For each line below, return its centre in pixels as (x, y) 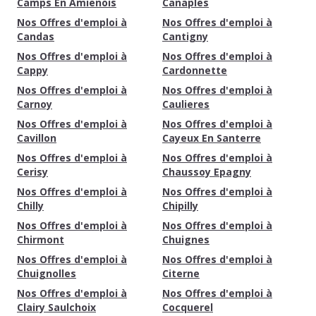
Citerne (181, 273)
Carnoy (35, 104)
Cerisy (32, 172)
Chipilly (180, 206)
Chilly (30, 206)
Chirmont (41, 239)
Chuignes (186, 239)
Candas (36, 36)
